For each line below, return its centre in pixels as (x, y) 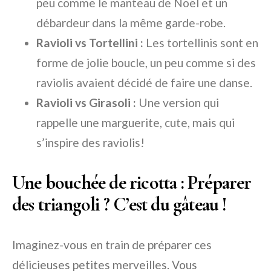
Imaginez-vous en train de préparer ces (112, 244)
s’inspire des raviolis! (90, 142)
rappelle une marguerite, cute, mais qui (135, 122)
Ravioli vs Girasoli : (86, 102)
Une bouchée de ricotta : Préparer (132, 182)
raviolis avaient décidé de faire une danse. (144, 82)
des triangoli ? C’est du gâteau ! (119, 204)
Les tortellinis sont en (201, 42)
